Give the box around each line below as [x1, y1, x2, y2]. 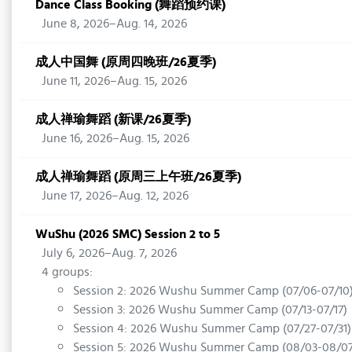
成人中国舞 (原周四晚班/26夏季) [35, 52, 216, 71]
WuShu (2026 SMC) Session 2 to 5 [35, 224, 220, 244]
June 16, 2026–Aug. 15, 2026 [42, 128, 189, 148]
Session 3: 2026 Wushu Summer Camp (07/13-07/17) [73, 299, 347, 319]
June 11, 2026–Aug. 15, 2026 [42, 71, 187, 90]
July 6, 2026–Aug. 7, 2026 [42, 243, 177, 262]
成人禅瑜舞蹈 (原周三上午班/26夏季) [35, 167, 241, 186]
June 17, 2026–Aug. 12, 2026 [42, 185, 189, 205]
